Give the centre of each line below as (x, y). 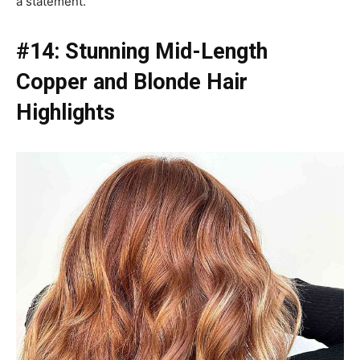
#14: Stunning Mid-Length (142, 51)
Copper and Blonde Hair (132, 82)
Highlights (65, 112)
